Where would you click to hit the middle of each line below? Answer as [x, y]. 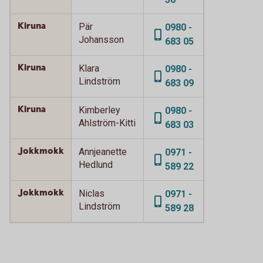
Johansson [101, 40]
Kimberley [100, 110]
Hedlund [96, 165]
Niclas [92, 193]
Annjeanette [103, 152]
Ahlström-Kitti [107, 123]
